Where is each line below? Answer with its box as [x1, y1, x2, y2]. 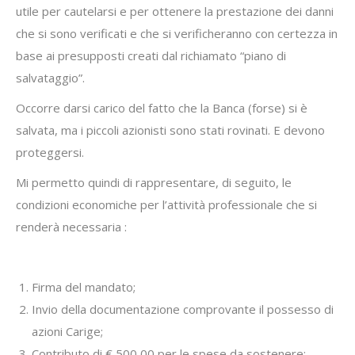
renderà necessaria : [16, 219, 127, 235]
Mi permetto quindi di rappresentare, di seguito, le [16, 174, 292, 190]
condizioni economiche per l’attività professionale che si [16, 197, 317, 212]
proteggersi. [16, 144, 84, 160]
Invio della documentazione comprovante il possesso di [32, 301, 334, 317]
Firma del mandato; [32, 279, 136, 295]
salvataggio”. [16, 70, 85, 86]
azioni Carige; [32, 323, 103, 339]
